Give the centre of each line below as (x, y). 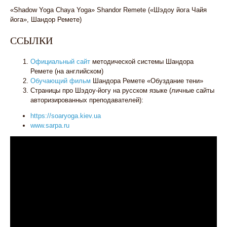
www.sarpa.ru (50, 125)
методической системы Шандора (142, 62)
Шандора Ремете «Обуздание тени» (147, 81)
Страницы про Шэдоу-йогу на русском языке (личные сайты (122, 90)
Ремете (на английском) (67, 71)
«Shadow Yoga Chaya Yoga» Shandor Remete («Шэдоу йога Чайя (108, 10)
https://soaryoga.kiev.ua (66, 116)
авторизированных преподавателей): (87, 100)
